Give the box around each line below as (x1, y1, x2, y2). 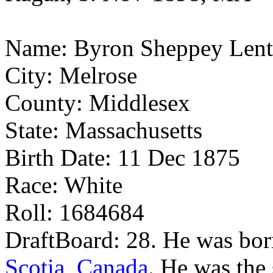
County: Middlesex (5, 90, 190, 116)
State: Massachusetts (5, 117, 202, 143)
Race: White (5, 172, 122, 198)
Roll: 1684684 (5, 199, 144, 225)
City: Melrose (5, 62, 137, 88)
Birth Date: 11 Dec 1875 (5, 144, 240, 171)
